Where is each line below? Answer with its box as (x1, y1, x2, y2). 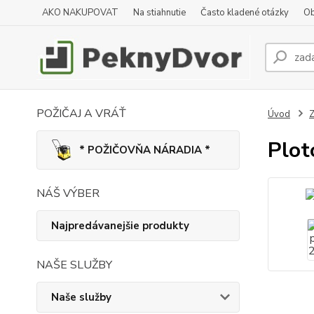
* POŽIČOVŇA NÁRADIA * (79, 143, 210, 157)
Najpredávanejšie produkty (51, 219, 189, 233)
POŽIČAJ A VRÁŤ (36, 106, 126, 121)
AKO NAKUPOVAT (42, 6, 118, 19)
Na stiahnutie (133, 6, 186, 19)
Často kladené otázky (200, 6, 289, 19)
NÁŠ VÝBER (36, 186, 100, 201)
